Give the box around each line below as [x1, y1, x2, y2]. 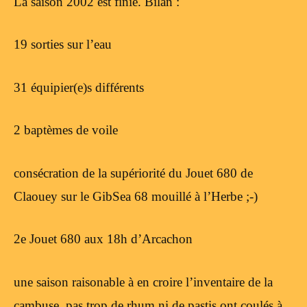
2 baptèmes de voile [14, 123, 118, 138]
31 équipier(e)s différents [14, 79, 144, 95]
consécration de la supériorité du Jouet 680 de [14, 165, 253, 180]
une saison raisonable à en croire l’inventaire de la [14, 274, 273, 289]
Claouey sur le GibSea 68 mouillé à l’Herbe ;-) [14, 188, 258, 204]
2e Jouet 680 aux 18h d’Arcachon [14, 232, 193, 247]
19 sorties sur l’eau [14, 37, 112, 52]
